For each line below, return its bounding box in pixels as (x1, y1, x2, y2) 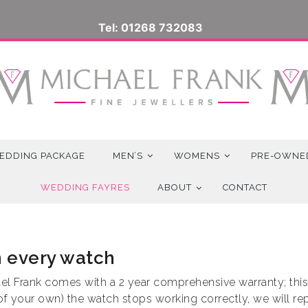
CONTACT (223, 182, 267, 193)
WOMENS (174, 150, 220, 161)
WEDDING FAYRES (41, 182, 130, 193)
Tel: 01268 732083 (98, 21, 203, 34)
